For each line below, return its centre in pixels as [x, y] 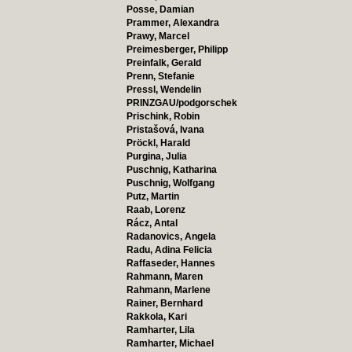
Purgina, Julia [156, 156]
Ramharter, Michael [170, 343]
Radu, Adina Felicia [169, 250]
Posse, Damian [160, 9]
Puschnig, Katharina [171, 170]
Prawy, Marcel [158, 36]
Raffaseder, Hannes [170, 263]
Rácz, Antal [152, 223]
